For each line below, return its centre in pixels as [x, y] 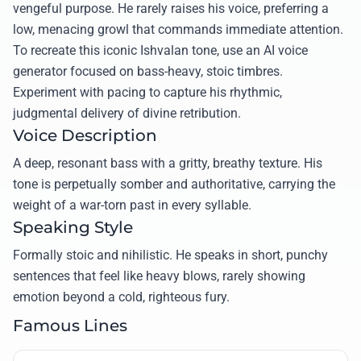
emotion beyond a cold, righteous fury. [121, 297]
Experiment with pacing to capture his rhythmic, [147, 93]
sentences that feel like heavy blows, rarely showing [159, 276]
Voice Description [85, 136]
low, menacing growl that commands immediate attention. [178, 30]
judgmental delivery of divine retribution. [127, 114]
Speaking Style [73, 228]
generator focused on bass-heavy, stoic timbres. [148, 72]
